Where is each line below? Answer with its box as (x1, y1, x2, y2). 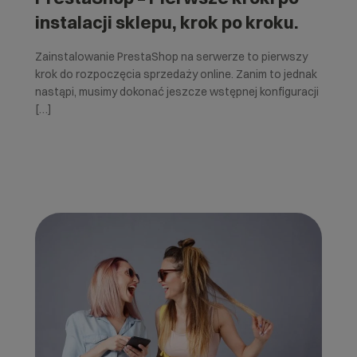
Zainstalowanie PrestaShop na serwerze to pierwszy (34, 49, 308, 64)
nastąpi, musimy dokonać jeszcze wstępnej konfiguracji (34, 84, 319, 99)
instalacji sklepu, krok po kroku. (34, 10, 299, 33)
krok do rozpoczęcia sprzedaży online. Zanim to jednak (34, 66, 317, 81)
